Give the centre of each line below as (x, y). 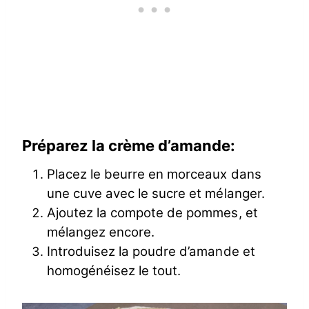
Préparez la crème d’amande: (129, 145)
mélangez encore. (101, 232)
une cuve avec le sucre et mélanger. (156, 193)
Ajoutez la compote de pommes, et (152, 212)
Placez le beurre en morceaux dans (154, 174)
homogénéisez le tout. (114, 270)
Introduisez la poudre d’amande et (151, 251)
